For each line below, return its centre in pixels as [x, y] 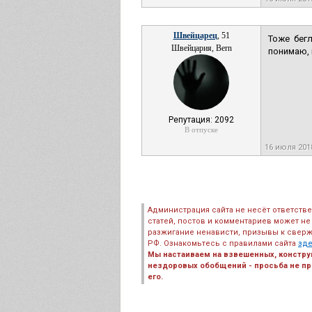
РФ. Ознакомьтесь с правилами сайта [223, 243]
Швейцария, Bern [201, 48]
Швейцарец [195, 36]
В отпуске [201, 130]
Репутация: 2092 [201, 120]
